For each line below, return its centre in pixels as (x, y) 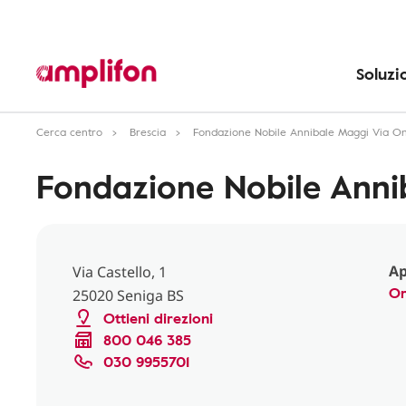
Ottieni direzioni (158, 318)
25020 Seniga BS (128, 295)
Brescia (148, 131)
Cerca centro (69, 131)
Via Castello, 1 (120, 272)
